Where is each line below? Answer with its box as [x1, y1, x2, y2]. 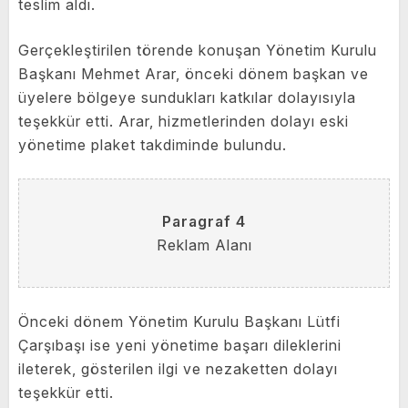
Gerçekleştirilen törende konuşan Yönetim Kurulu [18, 41, 377, 60]
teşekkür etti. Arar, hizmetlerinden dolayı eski [18, 112, 349, 131]
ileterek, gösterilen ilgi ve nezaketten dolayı [18, 360, 338, 379]
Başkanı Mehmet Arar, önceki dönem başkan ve [18, 65, 369, 84]
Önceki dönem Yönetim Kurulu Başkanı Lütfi [18, 312, 341, 331]
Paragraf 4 [162, 212, 246, 231]
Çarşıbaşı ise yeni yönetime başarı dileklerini [18, 336, 342, 355]
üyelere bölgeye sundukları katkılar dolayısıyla [18, 88, 356, 107]
